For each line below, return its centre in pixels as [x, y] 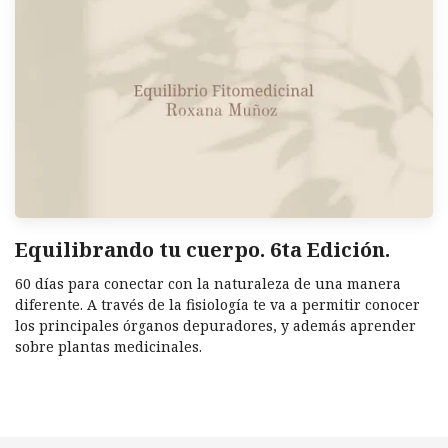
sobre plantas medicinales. [108, 347]
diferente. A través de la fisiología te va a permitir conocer [217, 305]
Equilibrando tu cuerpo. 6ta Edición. [202, 250]
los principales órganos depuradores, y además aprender [215, 326]
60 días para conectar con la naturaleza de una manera [208, 284]
